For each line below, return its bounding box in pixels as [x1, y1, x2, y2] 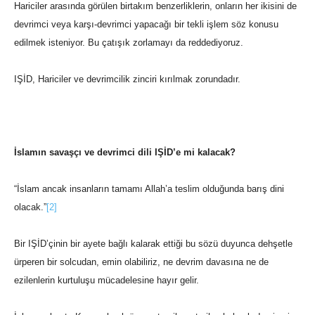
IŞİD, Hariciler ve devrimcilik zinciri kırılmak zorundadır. [14, 74, 240, 85]
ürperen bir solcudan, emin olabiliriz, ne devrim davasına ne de [14, 257, 269, 268]
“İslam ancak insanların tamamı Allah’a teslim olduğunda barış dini [14, 184, 284, 195]
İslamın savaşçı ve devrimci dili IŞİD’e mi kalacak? [14, 147, 236, 158]
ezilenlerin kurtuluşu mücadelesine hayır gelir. [14, 275, 199, 286]
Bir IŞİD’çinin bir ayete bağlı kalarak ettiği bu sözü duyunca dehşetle [14, 238, 292, 250]
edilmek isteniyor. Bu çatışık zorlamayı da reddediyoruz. [14, 37, 243, 49]
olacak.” [14, 202, 46, 213]
